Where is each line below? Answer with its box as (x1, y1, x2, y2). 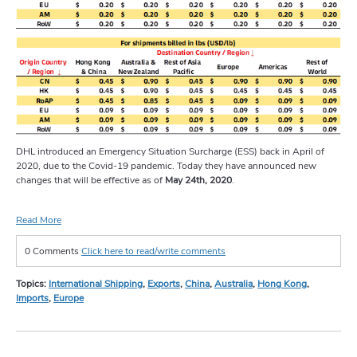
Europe (53, 291, 84, 304)
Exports (147, 277, 180, 290)
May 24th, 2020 (165, 173, 232, 186)
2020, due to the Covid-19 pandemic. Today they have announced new (16, 159, 316, 172)
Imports (16, 291, 49, 304)
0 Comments (25, 244, 81, 257)
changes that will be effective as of (16, 173, 165, 186)
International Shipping (49, 277, 143, 290)
